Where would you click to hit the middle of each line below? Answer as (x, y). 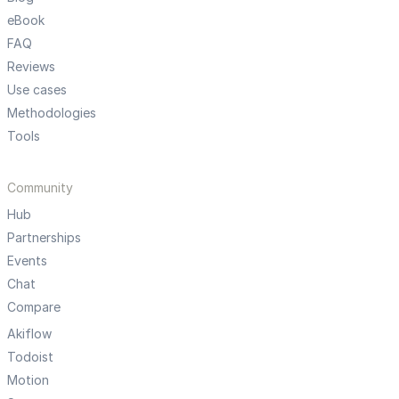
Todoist (30, 356)
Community (40, 187)
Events (27, 260)
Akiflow (29, 333)
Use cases (37, 89)
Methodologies (52, 112)
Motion (28, 379)
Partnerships (44, 237)
